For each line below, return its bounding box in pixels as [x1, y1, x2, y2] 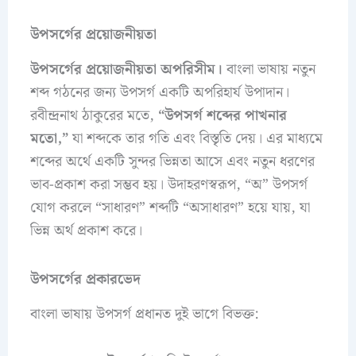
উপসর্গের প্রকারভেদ [29, 267, 141, 291]
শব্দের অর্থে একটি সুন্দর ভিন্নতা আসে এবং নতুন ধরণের [29, 150, 315, 174]
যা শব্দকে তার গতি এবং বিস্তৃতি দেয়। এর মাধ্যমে [68, 127, 323, 151]
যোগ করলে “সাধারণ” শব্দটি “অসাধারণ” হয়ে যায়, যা [29, 196, 310, 220]
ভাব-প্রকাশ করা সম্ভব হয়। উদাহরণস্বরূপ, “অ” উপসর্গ [29, 173, 308, 197]
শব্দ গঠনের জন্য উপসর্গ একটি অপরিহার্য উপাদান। [29, 81, 289, 105]
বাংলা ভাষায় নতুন [222, 58, 315, 82]
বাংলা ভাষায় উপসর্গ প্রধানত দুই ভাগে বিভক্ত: [29, 302, 258, 326]
